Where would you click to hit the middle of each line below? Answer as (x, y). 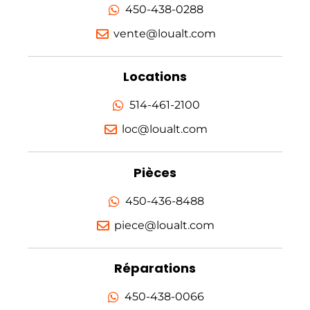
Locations (155, 77)
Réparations (155, 268)
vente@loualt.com (164, 34)
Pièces (155, 173)
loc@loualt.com (164, 129)
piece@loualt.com (165, 226)
